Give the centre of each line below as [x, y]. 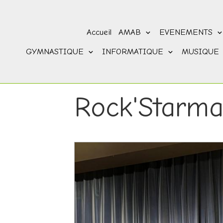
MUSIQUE [202, 51]
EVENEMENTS [187, 32]
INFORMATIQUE [134, 51]
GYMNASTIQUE [56, 51]
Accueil [99, 32]
